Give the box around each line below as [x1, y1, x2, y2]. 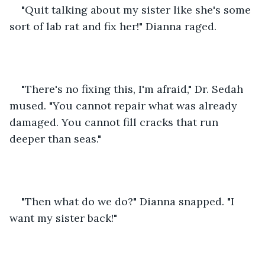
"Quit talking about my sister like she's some [21, 2, 254, 17]
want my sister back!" [9, 211, 120, 225]
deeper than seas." [9, 131, 104, 146]
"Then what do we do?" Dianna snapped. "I [21, 194, 237, 208]
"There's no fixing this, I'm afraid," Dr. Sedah [21, 82, 246, 96]
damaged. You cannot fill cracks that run [9, 115, 221, 129]
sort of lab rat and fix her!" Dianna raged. [9, 19, 219, 33]
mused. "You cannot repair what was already [9, 98, 240, 112]
